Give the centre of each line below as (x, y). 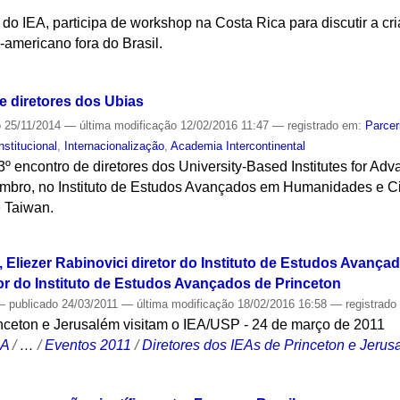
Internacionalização (115, 146)
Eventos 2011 (88, 345)
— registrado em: (319, 126)
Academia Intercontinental (238, 146)
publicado (34, 304)
